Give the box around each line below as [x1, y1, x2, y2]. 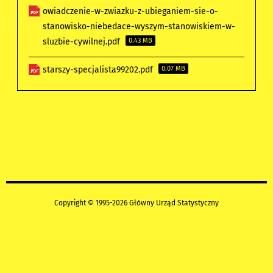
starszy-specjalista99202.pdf [43, 65, 156, 76]
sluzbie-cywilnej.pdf [43, 37, 123, 48]
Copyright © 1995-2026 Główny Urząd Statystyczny [54, 199, 219, 208]
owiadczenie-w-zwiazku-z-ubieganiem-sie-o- [43, 6, 219, 17]
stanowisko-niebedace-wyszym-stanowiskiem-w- [43, 21, 236, 32]
